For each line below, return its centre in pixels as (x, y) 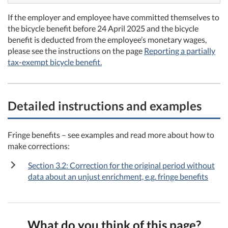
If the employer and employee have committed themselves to (113, 17)
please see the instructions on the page (76, 50)
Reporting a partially (180, 50)
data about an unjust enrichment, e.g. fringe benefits (118, 176)
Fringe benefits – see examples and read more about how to (111, 134)
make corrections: (39, 146)
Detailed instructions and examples (105, 105)
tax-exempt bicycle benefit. (55, 62)
